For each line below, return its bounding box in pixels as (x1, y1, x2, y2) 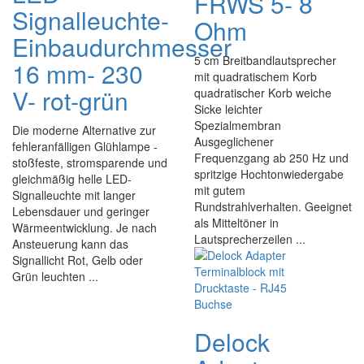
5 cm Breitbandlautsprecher (194, 52, 336, 68)
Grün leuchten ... (12, 268, 98, 284)
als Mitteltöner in (194, 214, 279, 231)
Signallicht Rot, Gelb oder (12, 252, 143, 268)
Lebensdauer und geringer (12, 203, 149, 219)
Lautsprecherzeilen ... (194, 231, 305, 247)
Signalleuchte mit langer (12, 187, 136, 203)
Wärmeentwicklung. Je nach (12, 219, 157, 236)
